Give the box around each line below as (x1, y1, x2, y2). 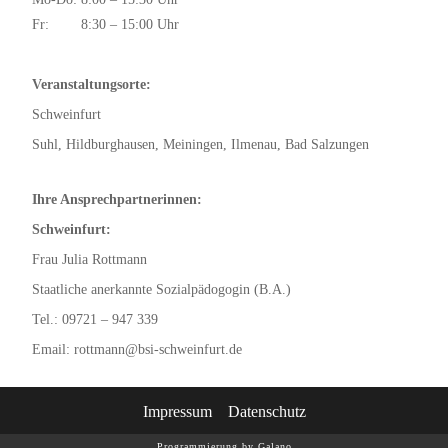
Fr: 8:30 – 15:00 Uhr (32, 17, 179, 32)
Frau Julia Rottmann (32, 252, 147, 267)
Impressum (142, 403, 212, 420)
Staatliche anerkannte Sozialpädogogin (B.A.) (32, 282, 291, 297)
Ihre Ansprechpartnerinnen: (32, 192, 202, 207)
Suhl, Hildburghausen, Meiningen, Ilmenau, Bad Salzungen (32, 137, 369, 152)
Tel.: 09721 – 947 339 (32, 312, 158, 327)
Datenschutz (227, 403, 306, 420)
